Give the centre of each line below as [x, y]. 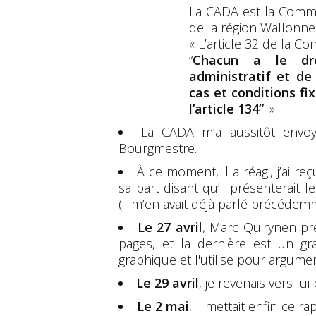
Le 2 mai [163, 306]
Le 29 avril [168, 282]
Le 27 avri [168, 227]
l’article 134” [226, 108]
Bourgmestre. [158, 148]
